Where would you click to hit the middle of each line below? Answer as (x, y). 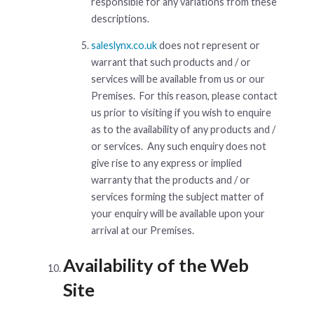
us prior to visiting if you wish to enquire (181, 113)
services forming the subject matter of (178, 197)
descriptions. (120, 19)
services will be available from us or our (178, 79)
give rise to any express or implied (166, 163)
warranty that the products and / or (171, 180)
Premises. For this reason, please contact (184, 96)
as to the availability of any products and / (183, 130)
